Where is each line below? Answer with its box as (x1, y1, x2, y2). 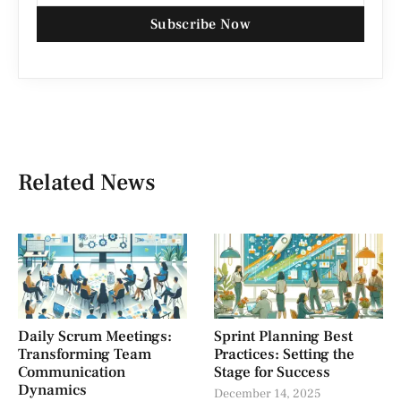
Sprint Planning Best (214, 326, 353, 346)
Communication (18, 362, 125, 382)
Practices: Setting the (214, 344, 354, 364)
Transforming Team (18, 344, 151, 364)
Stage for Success (214, 362, 330, 382)
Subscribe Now (150, 15, 251, 34)
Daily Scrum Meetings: (18, 326, 172, 346)
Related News (18, 167, 156, 199)
